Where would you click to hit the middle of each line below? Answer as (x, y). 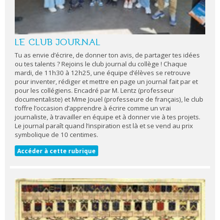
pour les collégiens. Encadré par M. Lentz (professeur (94, 91)
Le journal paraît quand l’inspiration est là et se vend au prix (104, 126)
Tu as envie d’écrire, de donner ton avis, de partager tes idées (107, 55)
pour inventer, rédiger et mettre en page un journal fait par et (106, 82)
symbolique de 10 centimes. (56, 135)
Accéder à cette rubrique (56, 151)
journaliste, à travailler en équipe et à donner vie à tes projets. (108, 117)
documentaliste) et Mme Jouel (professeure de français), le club (109, 99)
